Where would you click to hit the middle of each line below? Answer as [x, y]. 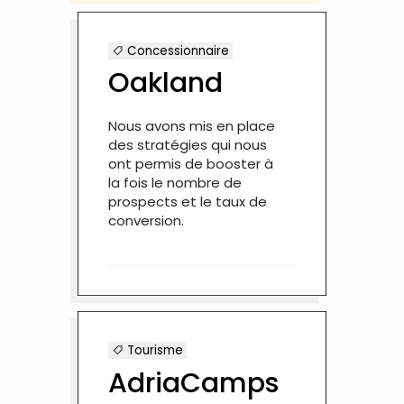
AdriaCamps [193, 383]
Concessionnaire [176, 51]
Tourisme [153, 351]
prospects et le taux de [187, 202]
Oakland [165, 83]
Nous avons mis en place [191, 126]
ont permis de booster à [190, 164]
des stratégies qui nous [187, 145]
